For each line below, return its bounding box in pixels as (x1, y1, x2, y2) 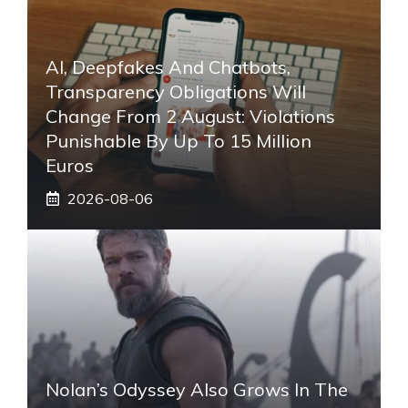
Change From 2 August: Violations (46, 104, 335, 127)
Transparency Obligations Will (46, 79, 306, 103)
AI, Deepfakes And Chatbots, (46, 55, 291, 78)
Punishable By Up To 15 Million (46, 128, 311, 152)
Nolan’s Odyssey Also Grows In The (46, 377, 348, 401)
